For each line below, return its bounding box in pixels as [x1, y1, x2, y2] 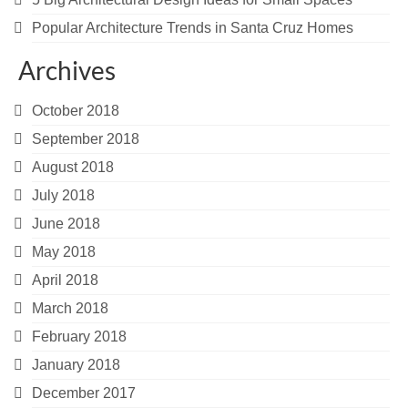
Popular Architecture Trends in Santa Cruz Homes [32, 20, 353, 36]
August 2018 [32, 159, 114, 176]
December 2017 [32, 385, 136, 402]
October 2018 [32, 103, 119, 119]
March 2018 [32, 301, 108, 317]
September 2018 [32, 131, 139, 148]
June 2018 [32, 216, 100, 232]
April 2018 [32, 272, 98, 289]
